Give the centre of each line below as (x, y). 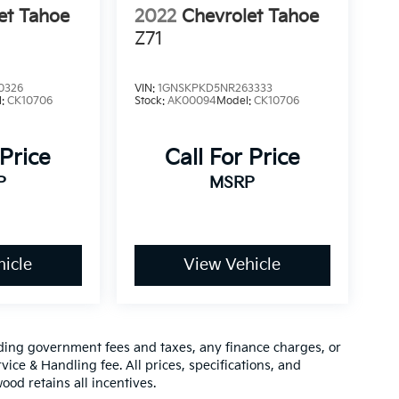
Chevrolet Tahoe (250, 17)
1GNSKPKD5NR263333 (215, 89)
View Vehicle (232, 265)
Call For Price (232, 159)
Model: (235, 102)
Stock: (151, 102)
